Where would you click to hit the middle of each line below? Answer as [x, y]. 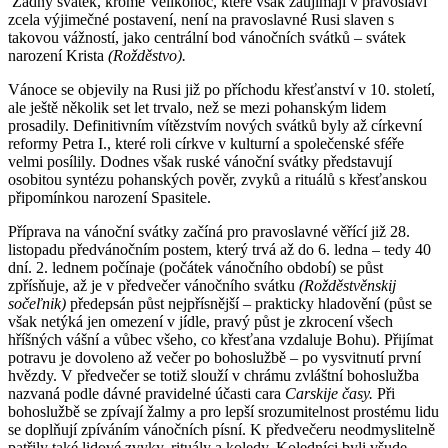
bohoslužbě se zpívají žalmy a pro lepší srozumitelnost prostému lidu [223, 411]
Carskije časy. [329, 393]
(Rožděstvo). [147, 55]
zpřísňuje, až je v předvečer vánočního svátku [153, 285]
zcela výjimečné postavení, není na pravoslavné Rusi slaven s [201, 19]
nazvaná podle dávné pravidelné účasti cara [146, 393]
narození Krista [58, 55]
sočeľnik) [37, 303]
